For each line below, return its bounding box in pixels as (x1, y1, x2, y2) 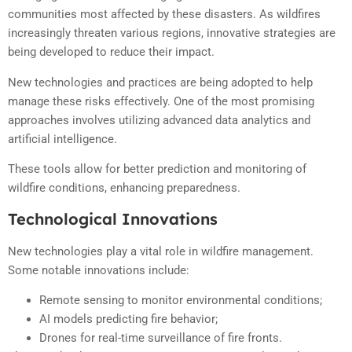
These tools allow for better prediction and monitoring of (8, 162, 306, 177)
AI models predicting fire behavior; (39, 311, 218, 326)
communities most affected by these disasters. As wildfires (8, 7, 321, 22)
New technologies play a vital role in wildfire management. (8, 244, 313, 258)
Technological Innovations (8, 208, 218, 229)
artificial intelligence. (8, 131, 117, 146)
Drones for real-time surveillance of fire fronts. (39, 330, 282, 345)
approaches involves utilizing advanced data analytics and (8, 112, 310, 127)
